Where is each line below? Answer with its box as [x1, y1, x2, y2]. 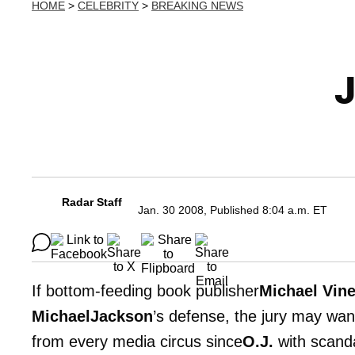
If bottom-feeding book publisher [32, 282, 259, 300]
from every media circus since [32, 333, 242, 350]
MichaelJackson [32, 307, 153, 325]
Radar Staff [62, 196, 122, 208]
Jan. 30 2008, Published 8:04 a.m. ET [138, 204, 327, 216]
